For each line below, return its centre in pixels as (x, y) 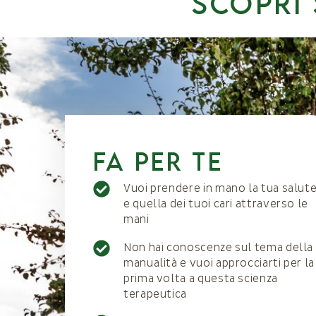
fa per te (158, 161)
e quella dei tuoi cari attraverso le (216, 204)
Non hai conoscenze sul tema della (219, 248)
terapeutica (156, 294)
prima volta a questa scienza (201, 279)
